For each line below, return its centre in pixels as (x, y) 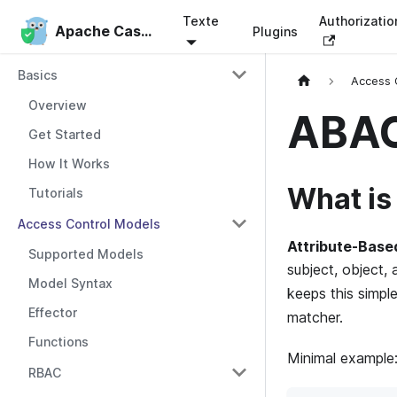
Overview (58, 105)
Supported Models (86, 254)
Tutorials (56, 193)
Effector (53, 312)
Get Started (65, 134)
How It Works (69, 163)
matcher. (315, 318)
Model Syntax (70, 283)
